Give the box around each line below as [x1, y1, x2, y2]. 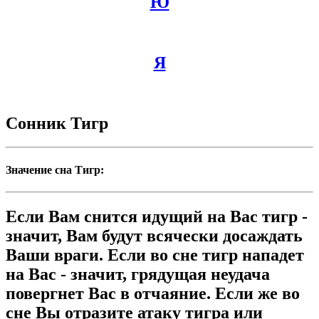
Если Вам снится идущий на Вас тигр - [6, 206, 308, 226]
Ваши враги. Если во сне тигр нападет [6, 245, 304, 264]
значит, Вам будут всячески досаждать [6, 226, 303, 245]
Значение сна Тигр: [6, 163, 104, 176]
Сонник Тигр [6, 113, 108, 132]
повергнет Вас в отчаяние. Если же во [6, 283, 300, 303]
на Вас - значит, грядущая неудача [6, 264, 270, 283]
